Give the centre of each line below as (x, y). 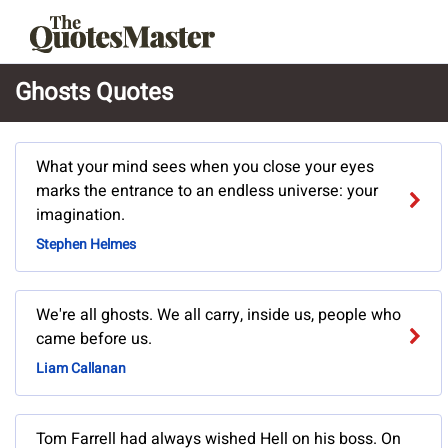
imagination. (80, 215)
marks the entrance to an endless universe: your (207, 191)
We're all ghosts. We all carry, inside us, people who (218, 315)
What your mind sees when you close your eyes (205, 167)
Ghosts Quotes (94, 92)
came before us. (94, 339)
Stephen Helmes (86, 245)
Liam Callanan (81, 369)
